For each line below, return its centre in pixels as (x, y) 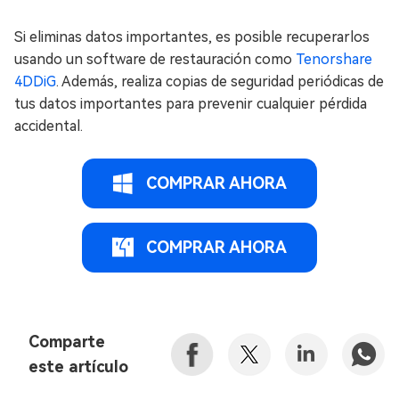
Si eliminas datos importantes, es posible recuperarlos (192, 37)
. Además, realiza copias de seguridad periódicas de (220, 82)
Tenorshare (334, 60)
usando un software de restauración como (155, 60)
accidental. (49, 126)
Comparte (67, 342)
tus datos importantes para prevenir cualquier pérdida (191, 104)
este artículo (78, 367)
